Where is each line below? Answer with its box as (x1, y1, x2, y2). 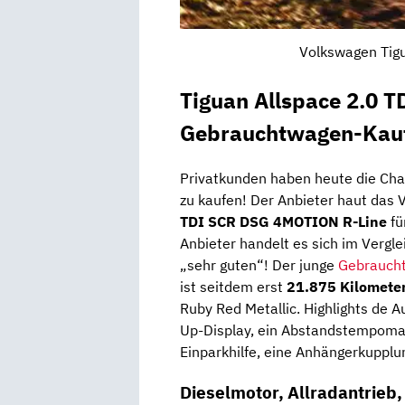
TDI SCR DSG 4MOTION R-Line (180, 212, 387, 231)
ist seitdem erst (180, 278, 287, 297)
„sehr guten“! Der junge (180, 256, 338, 275)
